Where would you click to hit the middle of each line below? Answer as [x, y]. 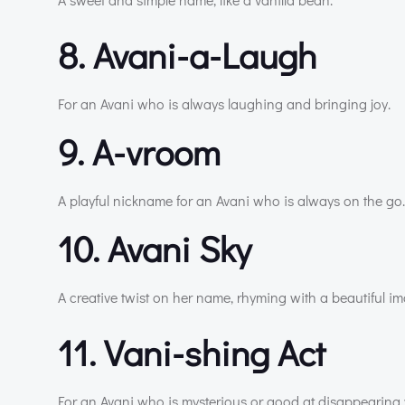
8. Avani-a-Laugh [187, 54]
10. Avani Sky [155, 248]
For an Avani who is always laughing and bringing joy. [224, 103]
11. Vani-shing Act [192, 352]
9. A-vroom [139, 151]
